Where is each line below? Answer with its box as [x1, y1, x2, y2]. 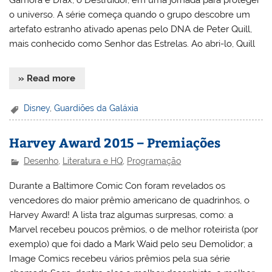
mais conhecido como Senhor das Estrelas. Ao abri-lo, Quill [9, 38, 256, 50]
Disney [24, 103, 50, 114]
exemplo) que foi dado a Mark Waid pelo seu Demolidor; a [9, 239, 253, 250]
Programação [127, 156, 182, 166]
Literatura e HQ [63, 156, 123, 166]
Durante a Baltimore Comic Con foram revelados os [9, 180, 226, 192]
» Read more [18, 73, 76, 84]
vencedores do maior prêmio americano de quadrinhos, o [9, 195, 250, 206]
